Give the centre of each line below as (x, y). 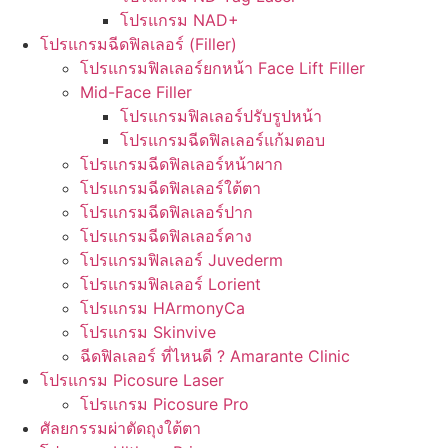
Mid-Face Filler (136, 92)
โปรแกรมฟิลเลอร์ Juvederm (181, 260)
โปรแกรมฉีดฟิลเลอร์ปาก (166, 212)
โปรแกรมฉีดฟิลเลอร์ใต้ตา (170, 188)
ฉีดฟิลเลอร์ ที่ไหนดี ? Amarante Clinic (215, 356)
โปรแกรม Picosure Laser (132, 380)
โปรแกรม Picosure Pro (164, 404)
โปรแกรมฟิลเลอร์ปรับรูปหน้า (221, 116)
